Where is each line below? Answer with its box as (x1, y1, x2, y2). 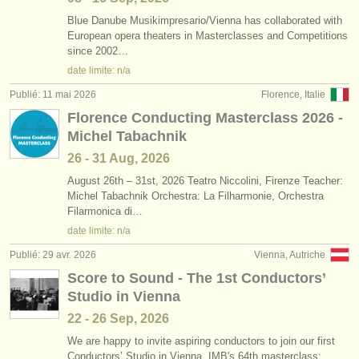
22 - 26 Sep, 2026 (67, 312, 169, 325)
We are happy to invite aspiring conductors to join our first (67, 335, 335, 347)
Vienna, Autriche (254, 249, 325, 260)
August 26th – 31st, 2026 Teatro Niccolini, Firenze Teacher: (67, 175, 343, 187)
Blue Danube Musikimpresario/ (67, 14, 209, 26)
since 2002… (67, 45, 128, 57)
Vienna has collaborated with (209, 14, 342, 26)
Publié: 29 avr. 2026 (10, 249, 96, 260)
